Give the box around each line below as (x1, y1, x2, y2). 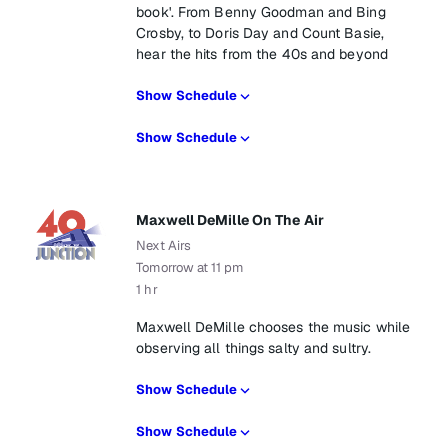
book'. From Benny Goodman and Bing (136, 3, 386, 21)
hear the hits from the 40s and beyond (136, 45, 388, 63)
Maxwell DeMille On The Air (136, 211, 324, 229)
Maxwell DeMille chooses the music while (136, 318, 411, 336)
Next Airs (136, 237, 192, 254)
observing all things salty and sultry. (136, 339, 372, 357)
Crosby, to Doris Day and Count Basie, (136, 24, 384, 42)
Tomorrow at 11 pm (136, 259, 243, 276)
